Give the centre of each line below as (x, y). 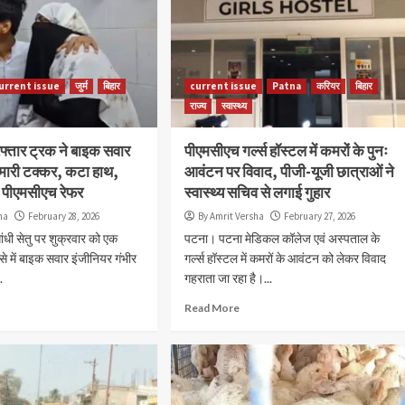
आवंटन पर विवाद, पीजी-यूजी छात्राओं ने (289, 171)
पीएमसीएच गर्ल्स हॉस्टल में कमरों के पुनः (286, 151)
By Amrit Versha (231, 216)
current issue (223, 85)
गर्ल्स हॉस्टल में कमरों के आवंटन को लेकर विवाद (285, 258)
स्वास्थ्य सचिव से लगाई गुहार (257, 192)
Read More (212, 307)
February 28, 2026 (64, 216)
